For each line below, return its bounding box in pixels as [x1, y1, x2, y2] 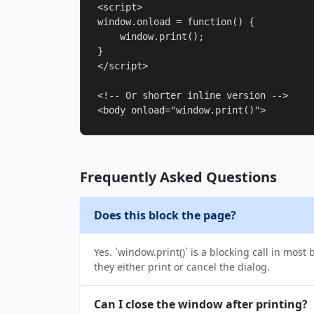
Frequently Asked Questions [80, 168, 277, 186]
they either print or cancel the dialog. [94, 260, 270, 273]
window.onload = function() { [97, 16, 254, 27]
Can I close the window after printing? [94, 296, 308, 312]
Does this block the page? [94, 207, 236, 223]
